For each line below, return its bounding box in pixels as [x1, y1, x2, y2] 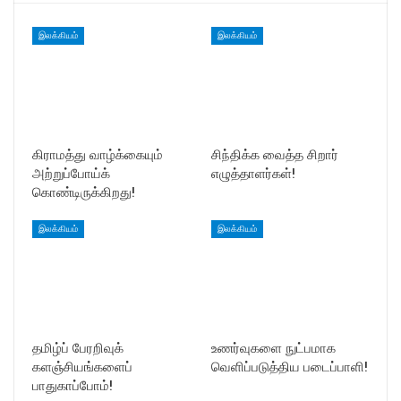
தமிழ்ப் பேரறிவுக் [32, 340, 124, 357]
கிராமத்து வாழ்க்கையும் [32, 147, 163, 164]
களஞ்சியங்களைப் [32, 359, 132, 376]
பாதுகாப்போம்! [32, 378, 113, 395]
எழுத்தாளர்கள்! [211, 166, 295, 183]
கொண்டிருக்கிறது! [32, 184, 135, 201]
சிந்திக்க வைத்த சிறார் [211, 147, 338, 164]
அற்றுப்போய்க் [32, 166, 110, 183]
